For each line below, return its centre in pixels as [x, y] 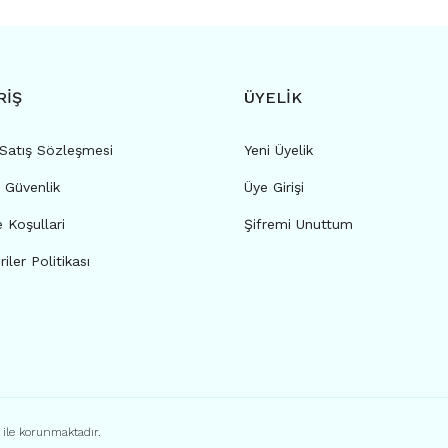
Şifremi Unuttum [298, 224]
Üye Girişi [274, 187]
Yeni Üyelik [278, 150]
